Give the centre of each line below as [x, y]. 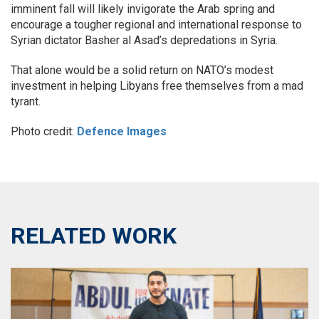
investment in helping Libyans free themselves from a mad [157, 86]
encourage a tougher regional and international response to [156, 25]
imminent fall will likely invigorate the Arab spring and [143, 9]
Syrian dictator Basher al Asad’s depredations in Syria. [144, 40]
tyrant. [26, 101]
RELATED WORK [94, 236]
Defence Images [122, 131]
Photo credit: [44, 131]
